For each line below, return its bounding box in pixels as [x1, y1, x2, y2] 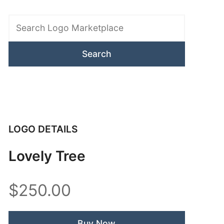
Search [7, 2, 34, 12]
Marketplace [7, 27, 55, 37]
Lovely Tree [8, 147, 85, 164]
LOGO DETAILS [8, 122, 77, 135]
